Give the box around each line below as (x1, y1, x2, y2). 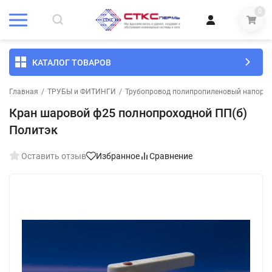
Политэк (9, 123, 58, 137)
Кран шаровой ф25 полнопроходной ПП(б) (9, 106, 247, 120)
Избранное (96, 151, 140, 161)
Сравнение (149, 151, 192, 161)
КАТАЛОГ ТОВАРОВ (32, 57, 111, 67)
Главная (9, 87, 38, 96)
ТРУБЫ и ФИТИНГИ (47, 87, 116, 96)
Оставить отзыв (21, 151, 86, 161)
